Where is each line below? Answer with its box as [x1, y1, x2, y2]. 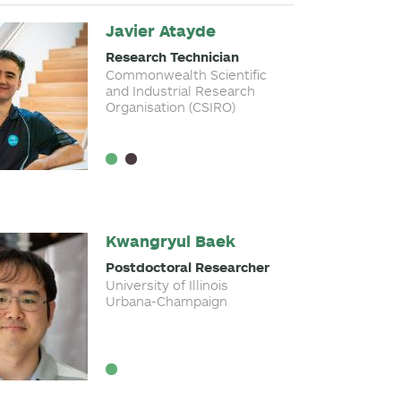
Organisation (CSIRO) [105, 98, 235, 115]
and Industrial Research [105, 82, 255, 99]
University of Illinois [105, 277, 228, 294]
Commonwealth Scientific [105, 66, 267, 83]
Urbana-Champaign [105, 293, 227, 310]
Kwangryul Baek [105, 231, 235, 252]
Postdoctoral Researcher [105, 259, 269, 276]
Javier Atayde [105, 21, 216, 41]
